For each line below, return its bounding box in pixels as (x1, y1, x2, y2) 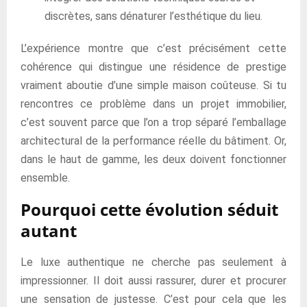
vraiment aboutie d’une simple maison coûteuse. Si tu (21, 79, 286, 92)
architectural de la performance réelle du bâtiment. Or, (21, 134, 286, 147)
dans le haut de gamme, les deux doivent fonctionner (21, 153, 286, 166)
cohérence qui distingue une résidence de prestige (21, 60, 286, 73)
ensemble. (21, 171, 70, 184)
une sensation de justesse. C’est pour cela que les (21, 293, 286, 306)
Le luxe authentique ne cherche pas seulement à (21, 256, 286, 269)
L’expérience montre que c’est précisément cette (21, 42, 286, 55)
